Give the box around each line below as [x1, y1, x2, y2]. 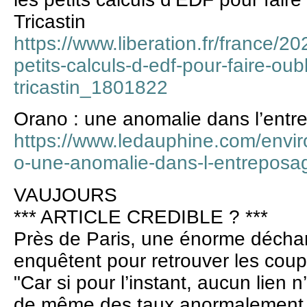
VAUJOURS [14, 184, 117, 206]
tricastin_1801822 [14, 76, 168, 98]
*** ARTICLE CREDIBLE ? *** [14, 206, 268, 228]
